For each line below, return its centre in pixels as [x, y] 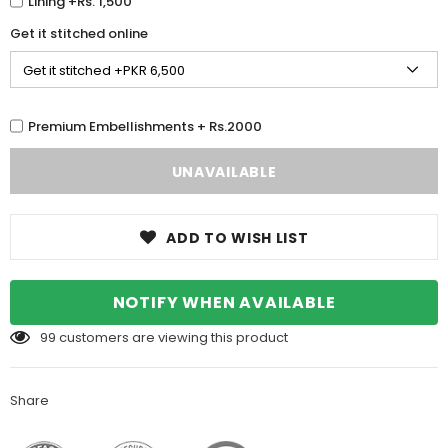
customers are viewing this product [173, 338]
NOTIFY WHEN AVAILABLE [224, 303]
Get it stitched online [79, 34]
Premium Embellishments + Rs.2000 [145, 126]
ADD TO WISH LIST [237, 238]
